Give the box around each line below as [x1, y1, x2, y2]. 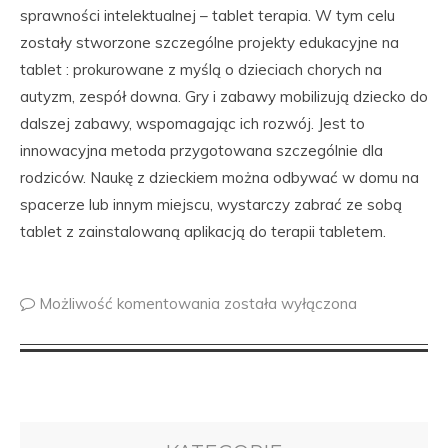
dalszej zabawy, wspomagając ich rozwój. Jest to [20, 114, 365, 133]
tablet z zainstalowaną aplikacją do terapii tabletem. [20, 222, 386, 241]
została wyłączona [224, 294, 357, 313]
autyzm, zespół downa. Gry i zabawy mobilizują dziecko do [20, 87, 428, 106]
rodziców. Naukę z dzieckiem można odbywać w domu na [20, 168, 419, 187]
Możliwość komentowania [39, 294, 224, 313]
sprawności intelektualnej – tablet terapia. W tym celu [20, 6, 395, 25]
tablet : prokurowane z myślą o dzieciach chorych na [20, 60, 382, 79]
